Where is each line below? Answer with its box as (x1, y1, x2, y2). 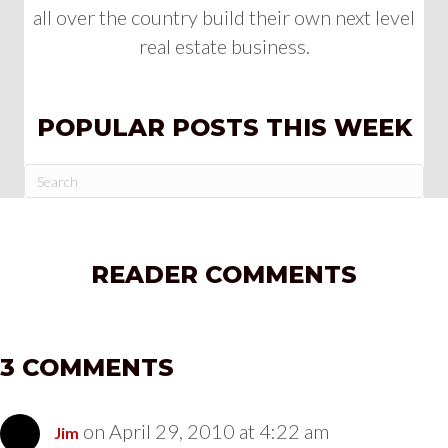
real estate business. (138, 34, 310, 59)
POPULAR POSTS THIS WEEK (36, 113, 412, 143)
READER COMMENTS (91, 260, 357, 290)
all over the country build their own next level (33, 5, 415, 30)
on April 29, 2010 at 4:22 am (83, 419, 329, 444)
